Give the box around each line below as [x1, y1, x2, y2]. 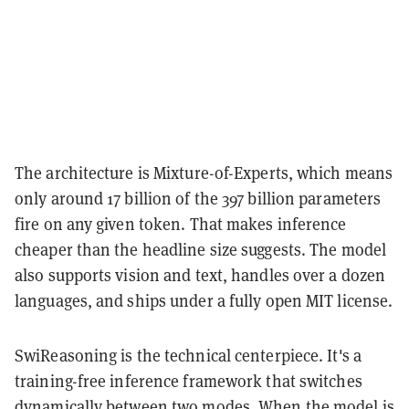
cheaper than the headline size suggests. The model [15, 238, 387, 260]
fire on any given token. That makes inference [15, 213, 347, 235]
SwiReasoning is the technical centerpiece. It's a [15, 344, 362, 366]
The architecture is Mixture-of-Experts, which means [15, 162, 393, 184]
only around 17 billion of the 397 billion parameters [15, 187, 382, 209]
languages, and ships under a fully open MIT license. [15, 289, 393, 311]
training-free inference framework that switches [15, 370, 362, 392]
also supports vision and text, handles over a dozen [15, 264, 386, 286]
